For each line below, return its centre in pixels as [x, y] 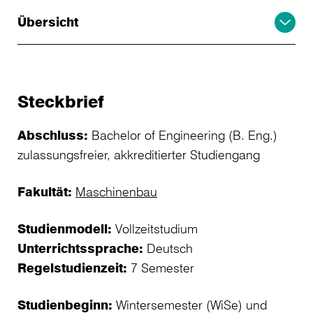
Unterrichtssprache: [82, 248]
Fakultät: [46, 191]
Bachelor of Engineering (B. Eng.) [183, 135]
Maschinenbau [116, 191]
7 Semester [161, 268]
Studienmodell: [66, 228]
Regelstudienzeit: [72, 268]
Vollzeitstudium [156, 228]
